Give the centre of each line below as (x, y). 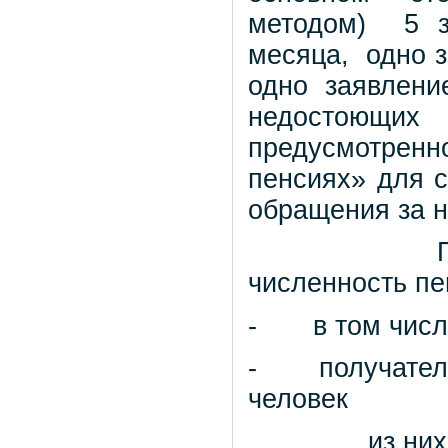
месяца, (298, 54)
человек (298, 399)
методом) (307, 23)
